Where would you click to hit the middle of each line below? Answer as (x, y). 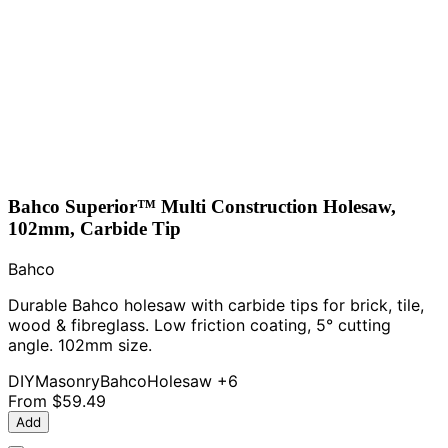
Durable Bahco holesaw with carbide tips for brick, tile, (216, 304)
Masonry (67, 380)
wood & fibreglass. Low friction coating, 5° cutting (199, 324)
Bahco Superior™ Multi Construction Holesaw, (202, 206)
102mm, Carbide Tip (94, 228)
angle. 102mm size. (80, 344)
